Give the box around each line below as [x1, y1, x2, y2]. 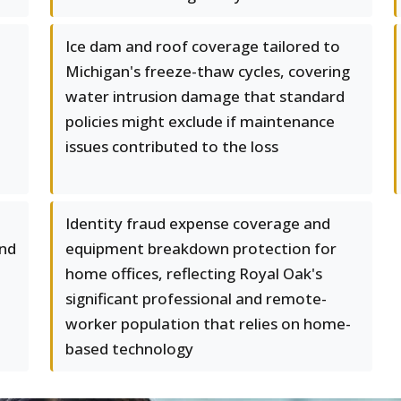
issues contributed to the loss [65, 136, 278, 157]
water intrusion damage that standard [65, 86, 345, 107]
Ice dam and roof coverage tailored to [65, 36, 340, 56]
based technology [65, 338, 193, 359]
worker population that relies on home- [65, 313, 351, 334]
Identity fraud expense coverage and [65, 213, 330, 234]
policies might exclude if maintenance [65, 111, 335, 132]
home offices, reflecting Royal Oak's [65, 263, 322, 284]
